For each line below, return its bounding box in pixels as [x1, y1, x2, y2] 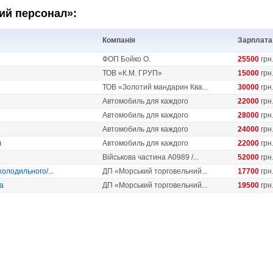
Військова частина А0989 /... [102, 153, 199, 162]
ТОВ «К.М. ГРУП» [102, 69, 162, 78]
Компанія [102, 36, 135, 45]
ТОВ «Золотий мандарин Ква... [102, 83, 208, 92]
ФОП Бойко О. [102, 55, 151, 64]
